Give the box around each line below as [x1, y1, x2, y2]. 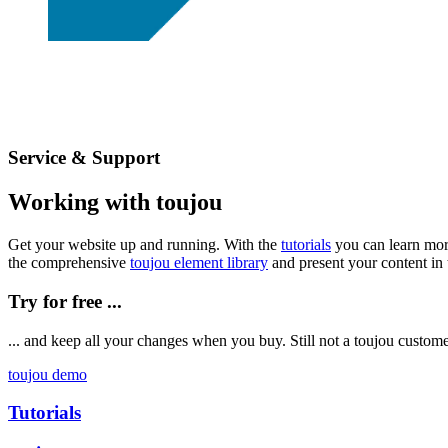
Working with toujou [8, 189, 222, 216]
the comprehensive [8, 254, 130, 272]
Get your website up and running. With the [8, 236, 281, 254]
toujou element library [130, 254, 268, 272]
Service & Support [8, 147, 160, 169]
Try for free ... [8, 290, 122, 312]
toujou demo [8, 365, 87, 383]
